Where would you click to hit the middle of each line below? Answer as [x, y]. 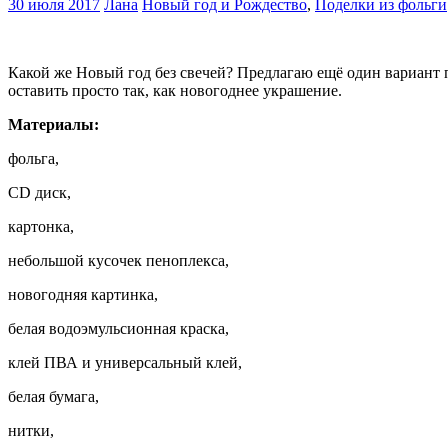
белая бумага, [53, 397]
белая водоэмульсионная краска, [118, 329]
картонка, [41, 227]
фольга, [33, 159]
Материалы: [53, 125]
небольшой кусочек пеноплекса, [118, 261]
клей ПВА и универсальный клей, [125, 363]
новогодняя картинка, [83, 295]
